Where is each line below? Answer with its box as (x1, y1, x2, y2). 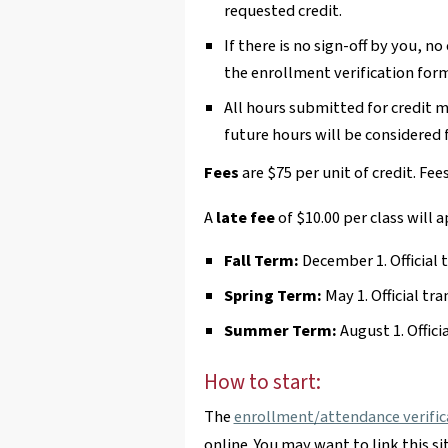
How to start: (203, 366, 325, 397)
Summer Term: (223, 319, 337, 344)
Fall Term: (223, 248, 299, 273)
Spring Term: (223, 284, 322, 309)
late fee (215, 205, 275, 230)
